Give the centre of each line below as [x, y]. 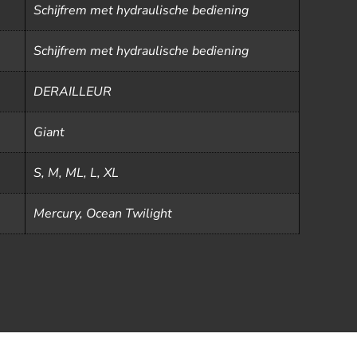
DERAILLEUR [73, 92]
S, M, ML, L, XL [76, 173]
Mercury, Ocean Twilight [103, 214]
